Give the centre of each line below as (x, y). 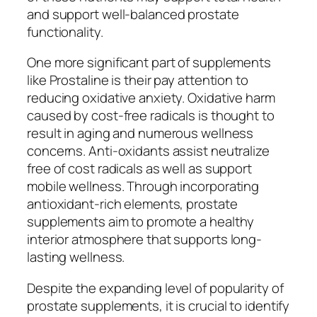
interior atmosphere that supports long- (145, 240)
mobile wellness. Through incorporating (143, 186)
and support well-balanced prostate (133, 14)
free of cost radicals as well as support (139, 169)
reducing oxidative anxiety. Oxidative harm (151, 98)
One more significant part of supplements (149, 63)
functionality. (65, 31)
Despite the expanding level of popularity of (155, 288)
